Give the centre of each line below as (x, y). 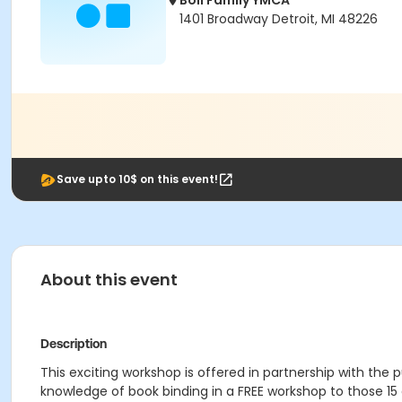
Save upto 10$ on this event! (137, 179)
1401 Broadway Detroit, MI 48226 (279, 19)
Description (74, 344)
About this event (109, 280)
